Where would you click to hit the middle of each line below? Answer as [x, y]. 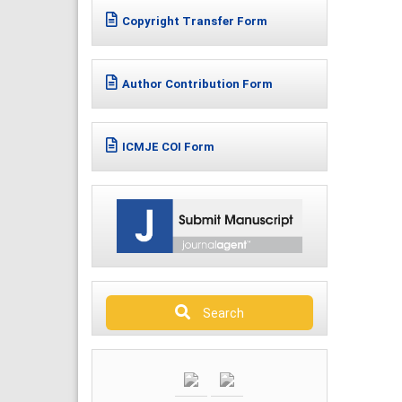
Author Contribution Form [197, 83]
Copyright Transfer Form [195, 21]
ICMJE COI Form [168, 146]
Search [219, 314]
